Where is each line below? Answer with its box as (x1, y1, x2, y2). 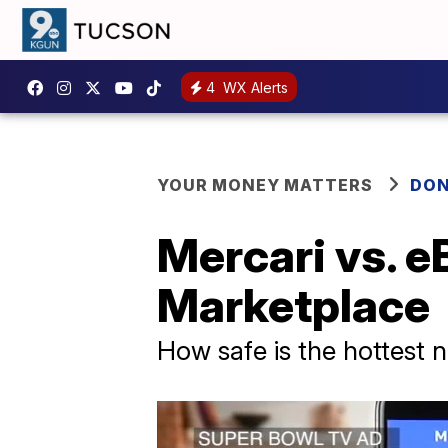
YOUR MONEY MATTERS (157, 175, 373, 195)
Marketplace (157, 277, 430, 333)
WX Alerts (219, 78, 288, 96)
